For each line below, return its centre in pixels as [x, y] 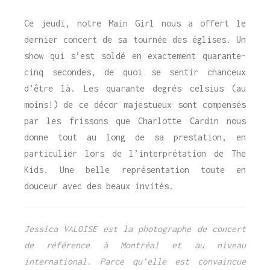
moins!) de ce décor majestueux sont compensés [135, 104]
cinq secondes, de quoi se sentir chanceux [135, 72]
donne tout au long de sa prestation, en [135, 137]
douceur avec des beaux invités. [99, 186]
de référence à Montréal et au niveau [135, 245]
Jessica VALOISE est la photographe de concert [135, 228]
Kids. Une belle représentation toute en [135, 169]
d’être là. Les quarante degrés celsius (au [135, 88]
